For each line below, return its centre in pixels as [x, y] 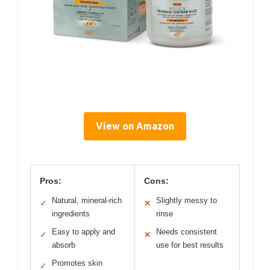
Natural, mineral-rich [87, 201]
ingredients [71, 214]
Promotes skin [77, 263]
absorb [64, 245]
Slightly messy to [187, 201]
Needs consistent [187, 232]
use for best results [190, 245]
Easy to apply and [83, 232]
